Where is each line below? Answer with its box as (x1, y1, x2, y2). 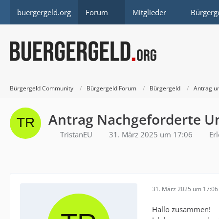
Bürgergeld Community (10, 84, 73, 92)
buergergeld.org (17, 7, 71, 17)
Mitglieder (132, 7, 166, 17)
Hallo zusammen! (152, 204, 211, 214)
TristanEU (60, 130, 92, 139)
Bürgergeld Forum (87, 84, 136, 92)
